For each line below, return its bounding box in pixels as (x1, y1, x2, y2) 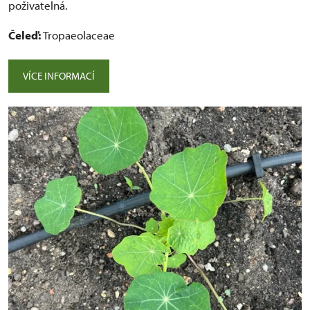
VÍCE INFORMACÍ (23, 69, 95, 82)
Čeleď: (8, 28, 41, 42)
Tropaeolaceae (41, 28, 115, 42)
